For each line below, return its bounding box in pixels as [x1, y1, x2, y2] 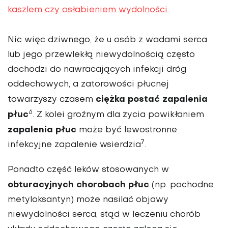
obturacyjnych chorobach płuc [8, 181, 149, 190]
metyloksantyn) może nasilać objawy [8, 196, 168, 205]
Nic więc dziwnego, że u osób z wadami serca [8, 36, 207, 45]
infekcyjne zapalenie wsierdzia [8, 141, 141, 150]
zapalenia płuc [8, 126, 76, 135]
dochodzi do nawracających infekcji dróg [8, 66, 186, 74]
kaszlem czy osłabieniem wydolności [8, 6, 167, 15]
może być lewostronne [76, 126, 177, 135]
